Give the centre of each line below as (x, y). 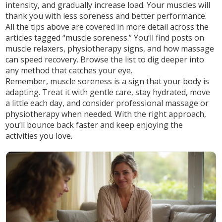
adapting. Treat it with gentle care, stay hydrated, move (108, 92)
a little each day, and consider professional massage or (107, 103)
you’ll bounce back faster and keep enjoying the (94, 125)
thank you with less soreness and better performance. (106, 16)
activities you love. (39, 136)
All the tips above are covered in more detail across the (107, 27)
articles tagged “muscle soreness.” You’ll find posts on (105, 38)
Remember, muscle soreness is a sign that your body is (108, 81)
